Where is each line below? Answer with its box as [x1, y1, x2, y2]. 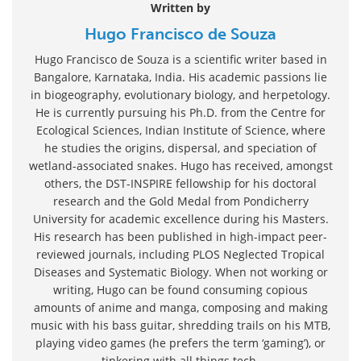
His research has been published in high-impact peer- [34, 229, 327, 245]
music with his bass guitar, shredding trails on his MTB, [31, 317, 330, 334]
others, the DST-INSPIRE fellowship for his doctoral [44, 176, 317, 192]
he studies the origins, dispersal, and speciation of [44, 140, 317, 156]
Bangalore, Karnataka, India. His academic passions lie [34, 69, 327, 85]
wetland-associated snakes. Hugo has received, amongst [28, 158, 333, 174]
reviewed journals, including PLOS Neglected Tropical [36, 247, 325, 263]
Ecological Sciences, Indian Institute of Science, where [35, 122, 326, 139]
